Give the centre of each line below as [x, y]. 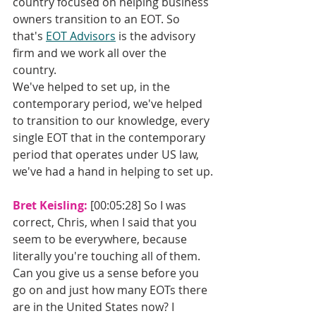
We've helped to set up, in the [93, 87]
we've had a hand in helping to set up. [113, 172]
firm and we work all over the [91, 53]
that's [29, 36]
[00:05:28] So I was [140, 206]
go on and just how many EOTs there [111, 290]
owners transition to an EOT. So [98, 19]
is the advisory [157, 36]
